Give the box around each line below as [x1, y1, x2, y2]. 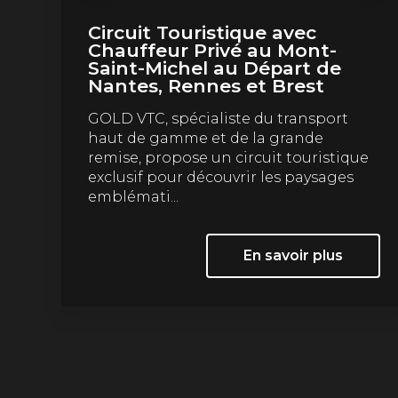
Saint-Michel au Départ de [87, 56, 341, 79]
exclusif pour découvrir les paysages [87, 168, 354, 186]
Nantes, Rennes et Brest [87, 74, 324, 97]
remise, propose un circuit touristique [87, 148, 369, 166]
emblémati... [87, 187, 179, 205]
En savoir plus [243, 246, 343, 264]
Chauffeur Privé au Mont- [87, 38, 337, 61]
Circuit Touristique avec [87, 20, 316, 44]
